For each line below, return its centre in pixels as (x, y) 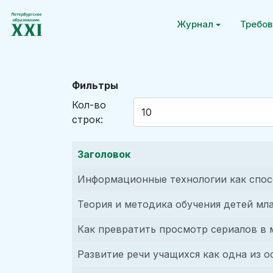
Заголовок (104, 154)
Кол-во (89, 105)
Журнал (195, 24)
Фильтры (95, 85)
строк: (87, 119)
